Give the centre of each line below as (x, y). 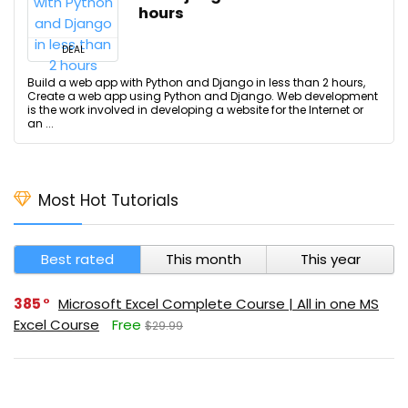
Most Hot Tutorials (108, 200)
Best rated (77, 259)
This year (330, 259)
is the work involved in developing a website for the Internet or (195, 110)
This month (203, 259)
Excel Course (56, 325)
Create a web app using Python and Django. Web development (203, 96)
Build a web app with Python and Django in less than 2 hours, (196, 82)
